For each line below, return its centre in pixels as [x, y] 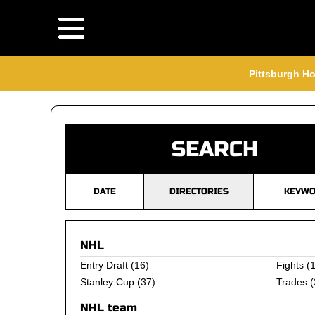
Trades [291, 282]
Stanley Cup [107, 282]
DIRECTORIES [199, 191]
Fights [290, 265]
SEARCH [215, 149]
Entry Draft [104, 265]
